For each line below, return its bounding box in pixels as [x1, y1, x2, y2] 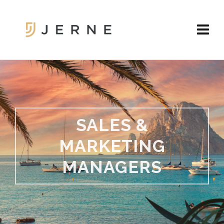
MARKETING [58, 136, 165, 156]
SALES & [75, 115, 148, 135]
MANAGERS [62, 157, 162, 177]
